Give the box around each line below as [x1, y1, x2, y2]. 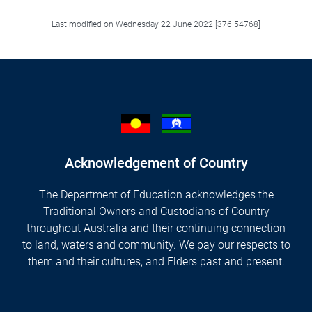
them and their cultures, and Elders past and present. [27, 254, 285, 268]
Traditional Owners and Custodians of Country [42, 204, 270, 218]
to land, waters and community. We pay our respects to [22, 237, 290, 251]
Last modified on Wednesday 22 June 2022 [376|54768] [52, 19, 260, 29]
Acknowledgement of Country [64, 154, 248, 171]
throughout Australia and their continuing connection [26, 221, 286, 235]
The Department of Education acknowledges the [38, 187, 274, 201]
